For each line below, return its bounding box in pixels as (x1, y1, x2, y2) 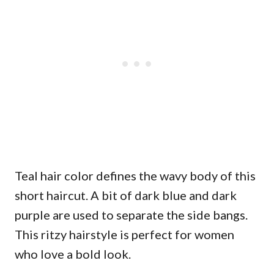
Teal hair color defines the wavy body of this (15, 168, 256, 183)
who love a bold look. (15, 246, 131, 261)
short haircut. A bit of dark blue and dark (15, 188, 237, 202)
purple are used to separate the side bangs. (15, 207, 248, 222)
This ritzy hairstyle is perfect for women (15, 227, 234, 242)
